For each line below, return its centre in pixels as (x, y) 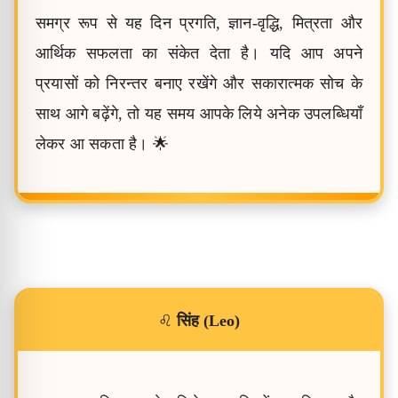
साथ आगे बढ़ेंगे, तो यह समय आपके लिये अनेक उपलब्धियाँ (199, 114)
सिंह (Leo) (208, 321)
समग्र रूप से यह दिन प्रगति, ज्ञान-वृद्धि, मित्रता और (199, 23)
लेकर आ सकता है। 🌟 (102, 144)
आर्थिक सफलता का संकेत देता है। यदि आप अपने (199, 53)
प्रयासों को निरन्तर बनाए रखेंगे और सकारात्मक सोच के (199, 84)
